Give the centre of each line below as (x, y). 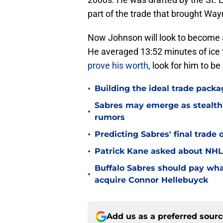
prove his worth (118, 66)
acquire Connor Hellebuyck (151, 180)
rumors (110, 117)
